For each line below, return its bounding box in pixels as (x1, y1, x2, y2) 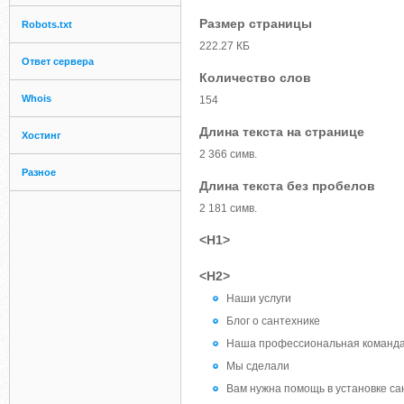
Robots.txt (22, 19, 72, 30)
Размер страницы (199, 16, 312, 31)
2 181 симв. (199, 202, 257, 215)
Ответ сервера (22, 56, 94, 67)
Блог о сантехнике (226, 315, 320, 327)
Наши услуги (226, 292, 291, 305)
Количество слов (199, 70, 311, 85)
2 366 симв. (199, 148, 257, 161)
